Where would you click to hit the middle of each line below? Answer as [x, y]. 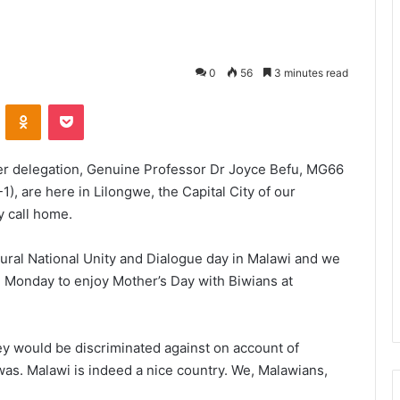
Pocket [102, 104]
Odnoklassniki [79, 104]
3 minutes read [310, 73]
